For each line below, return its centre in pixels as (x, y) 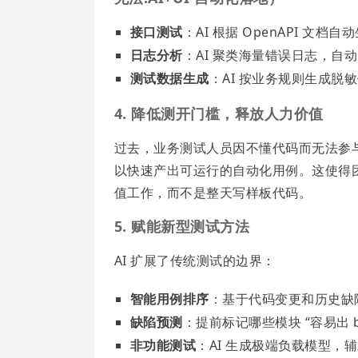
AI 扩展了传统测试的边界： (195, 261)
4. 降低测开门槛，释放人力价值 (219, 114)
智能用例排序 (170, 298)
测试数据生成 (170, 79)
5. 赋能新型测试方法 (182, 227)
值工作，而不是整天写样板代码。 (213, 193)
